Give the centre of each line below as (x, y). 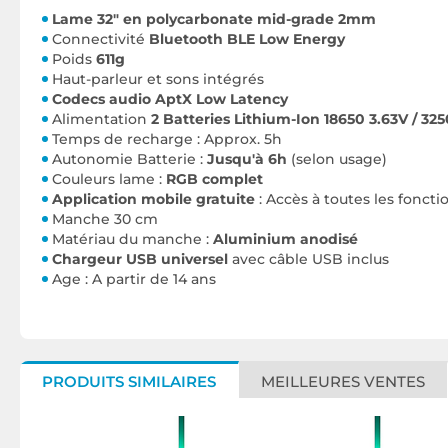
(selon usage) (337, 159)
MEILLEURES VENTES (343, 381)
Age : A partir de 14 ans (134, 279)
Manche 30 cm (105, 219)
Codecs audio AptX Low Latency (170, 99)
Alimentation (101, 119)
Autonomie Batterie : (129, 159)
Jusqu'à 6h (247, 159)
